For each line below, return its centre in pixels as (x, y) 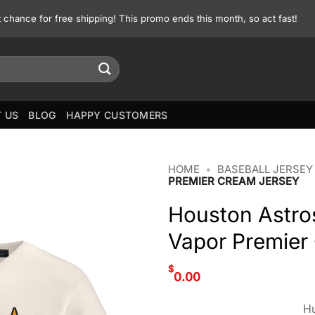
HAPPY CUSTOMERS (117, 115)
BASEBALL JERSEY (265, 169)
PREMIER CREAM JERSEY (233, 181)
